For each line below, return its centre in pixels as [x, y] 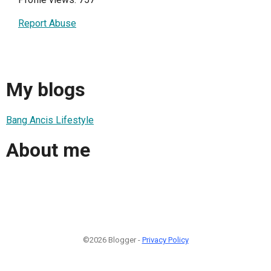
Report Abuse [47, 23]
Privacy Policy [165, 240]
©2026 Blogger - [112, 240]
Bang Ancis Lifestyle [50, 120]
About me [48, 150]
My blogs [46, 90]
